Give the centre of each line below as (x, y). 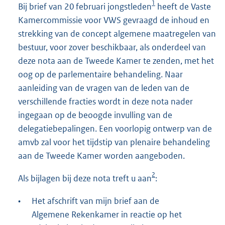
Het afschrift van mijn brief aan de (95, 201)
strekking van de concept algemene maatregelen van (117, 33)
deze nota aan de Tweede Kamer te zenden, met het (116, 61)
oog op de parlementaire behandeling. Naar (100, 74)
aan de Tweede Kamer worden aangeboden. (101, 155)
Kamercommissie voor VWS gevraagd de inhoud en (114, 20)
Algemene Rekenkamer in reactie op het (107, 214)
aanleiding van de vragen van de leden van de (104, 88)
